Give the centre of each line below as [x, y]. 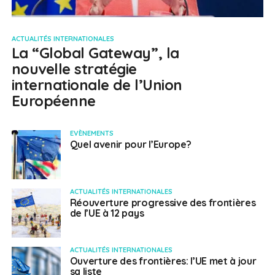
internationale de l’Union [97, 85]
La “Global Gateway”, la [95, 53]
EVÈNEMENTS [91, 134]
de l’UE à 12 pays [107, 213]
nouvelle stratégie [74, 69]
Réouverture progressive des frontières [163, 203]
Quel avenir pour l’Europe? [130, 145]
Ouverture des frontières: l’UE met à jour [163, 261]
